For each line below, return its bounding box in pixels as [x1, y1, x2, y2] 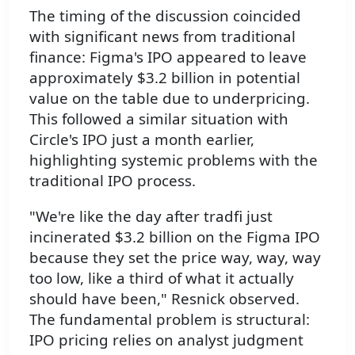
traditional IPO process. [29, 170, 196, 190]
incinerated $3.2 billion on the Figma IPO [29, 226, 320, 246]
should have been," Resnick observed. [29, 288, 300, 308]
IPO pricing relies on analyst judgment [29, 329, 303, 349]
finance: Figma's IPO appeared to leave [29, 46, 307, 67]
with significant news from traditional [29, 25, 296, 46]
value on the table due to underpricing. [29, 87, 310, 108]
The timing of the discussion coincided [29, 5, 301, 25]
